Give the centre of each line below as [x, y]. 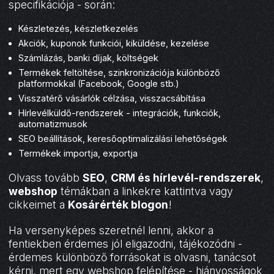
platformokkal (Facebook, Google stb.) [99, 83]
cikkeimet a [39, 204]
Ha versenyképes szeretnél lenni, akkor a [111, 230]
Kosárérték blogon [118, 204]
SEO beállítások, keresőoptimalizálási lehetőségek [123, 138]
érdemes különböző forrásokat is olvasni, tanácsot [133, 257]
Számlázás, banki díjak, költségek [89, 57]
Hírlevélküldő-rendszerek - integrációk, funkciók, [120, 113]
